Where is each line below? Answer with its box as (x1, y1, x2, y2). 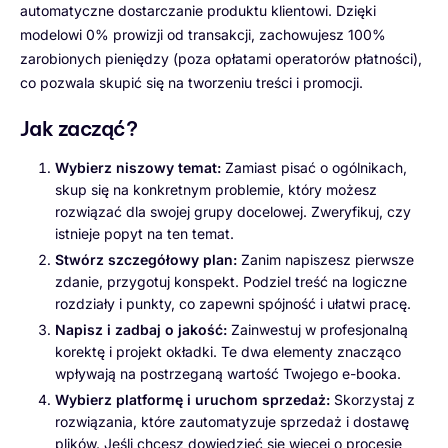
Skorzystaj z (330, 391, 415, 409)
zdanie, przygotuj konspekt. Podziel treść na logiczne (55, 273, 407, 290)
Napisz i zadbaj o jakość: (55, 321, 227, 339)
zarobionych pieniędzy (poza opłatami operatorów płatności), (20, 49, 422, 67)
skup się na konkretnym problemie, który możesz (55, 180, 377, 198)
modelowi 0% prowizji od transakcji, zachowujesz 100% (20, 25, 386, 43)
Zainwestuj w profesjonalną (227, 321, 408, 339)
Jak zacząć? (20, 115, 138, 141)
